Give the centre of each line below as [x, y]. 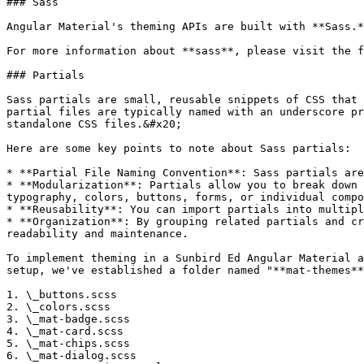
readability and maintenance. [97, 234]
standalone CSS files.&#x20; [94, 124]
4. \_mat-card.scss [65, 331]
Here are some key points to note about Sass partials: [179, 148]
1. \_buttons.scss [62, 295]
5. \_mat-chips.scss [68, 343]
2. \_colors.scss [58, 307]
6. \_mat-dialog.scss [71, 355]
